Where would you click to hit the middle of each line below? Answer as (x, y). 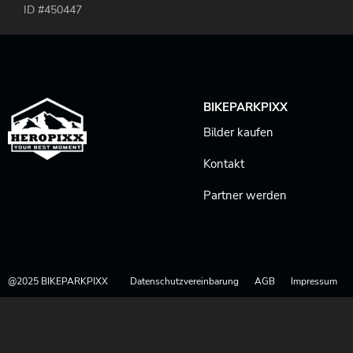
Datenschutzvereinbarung (184, 281)
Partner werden (245, 195)
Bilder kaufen (238, 132)
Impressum (314, 281)
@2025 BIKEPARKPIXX (58, 281)
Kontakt (224, 164)
